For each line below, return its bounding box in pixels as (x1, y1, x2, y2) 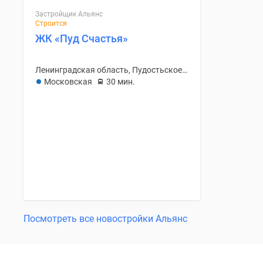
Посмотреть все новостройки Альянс (23, 213, 187, 224)
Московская (44, 76, 92, 86)
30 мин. (106, 76, 135, 86)
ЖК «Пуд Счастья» (35, 32, 128, 45)
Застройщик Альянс (35, 9, 103, 18)
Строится (35, 19, 67, 28)
